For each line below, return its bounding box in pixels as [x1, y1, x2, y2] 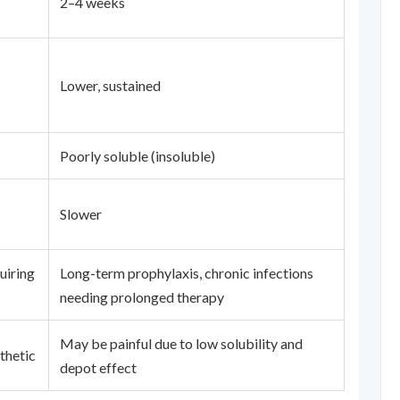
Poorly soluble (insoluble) [60, 147, 215, 164]
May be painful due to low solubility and [60, 335, 303, 352]
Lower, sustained [60, 77, 161, 94]
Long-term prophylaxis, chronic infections [60, 264, 313, 281]
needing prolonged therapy [60, 288, 224, 305]
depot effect [60, 359, 137, 376]
